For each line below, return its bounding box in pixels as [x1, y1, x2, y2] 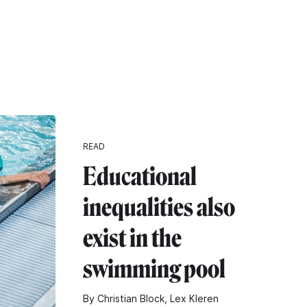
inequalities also [83, 192, 235, 222]
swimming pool [83, 254, 225, 284]
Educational [83, 161, 197, 191]
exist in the [83, 223, 182, 253]
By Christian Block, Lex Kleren [83, 292, 219, 304]
